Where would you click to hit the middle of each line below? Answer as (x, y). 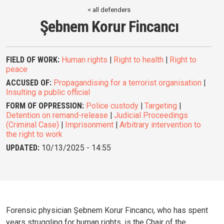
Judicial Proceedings (151, 115)
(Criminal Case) (32, 125)
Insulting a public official (48, 92)
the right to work (34, 134)
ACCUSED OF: (29, 83)
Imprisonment (89, 125)
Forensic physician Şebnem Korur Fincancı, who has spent (107, 210)
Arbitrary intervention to (160, 125)
